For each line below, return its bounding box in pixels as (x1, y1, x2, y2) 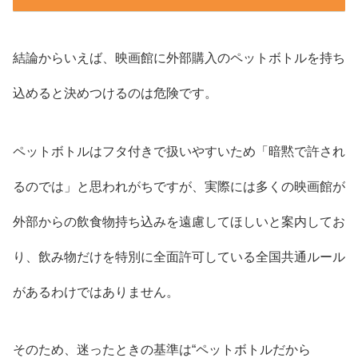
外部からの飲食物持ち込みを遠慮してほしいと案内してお (13, 214, 345, 229)
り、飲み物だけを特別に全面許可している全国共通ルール (13, 249, 345, 264)
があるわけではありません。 (13, 284, 179, 299)
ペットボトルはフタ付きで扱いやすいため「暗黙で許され (13, 144, 345, 158)
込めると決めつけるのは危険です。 (13, 86, 217, 100)
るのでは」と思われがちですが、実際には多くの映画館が (13, 179, 345, 193)
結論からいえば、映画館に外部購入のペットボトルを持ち (13, 50, 345, 65)
